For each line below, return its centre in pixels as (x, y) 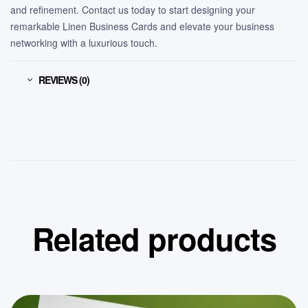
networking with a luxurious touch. (84, 43)
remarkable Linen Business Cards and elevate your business (142, 26)
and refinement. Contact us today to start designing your (133, 10)
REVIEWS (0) (64, 80)
